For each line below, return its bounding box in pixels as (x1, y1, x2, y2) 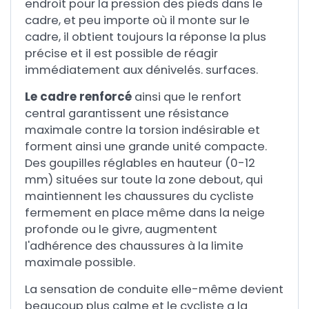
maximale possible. (25, 255, 135, 270)
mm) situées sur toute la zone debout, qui (25, 172, 263, 188)
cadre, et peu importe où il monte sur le (25, 12, 250, 28)
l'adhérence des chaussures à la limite (25, 238, 243, 254)
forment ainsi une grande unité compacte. (25, 139, 267, 154)
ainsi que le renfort (134, 89, 241, 105)
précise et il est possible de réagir (25, 46, 218, 61)
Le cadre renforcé (25, 89, 134, 105)
